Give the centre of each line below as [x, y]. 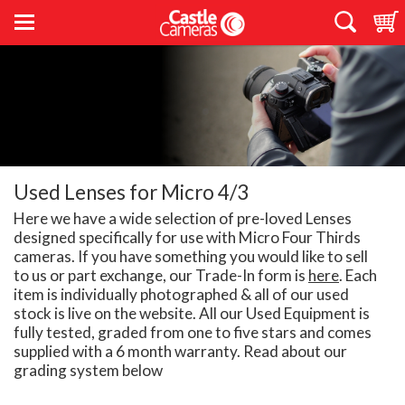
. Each [358, 276]
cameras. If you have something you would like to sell [191, 257]
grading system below [88, 371]
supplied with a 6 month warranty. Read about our [180, 352]
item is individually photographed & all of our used [181, 295]
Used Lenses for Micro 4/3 [131, 193]
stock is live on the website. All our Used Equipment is [192, 314]
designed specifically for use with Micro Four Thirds [187, 238]
